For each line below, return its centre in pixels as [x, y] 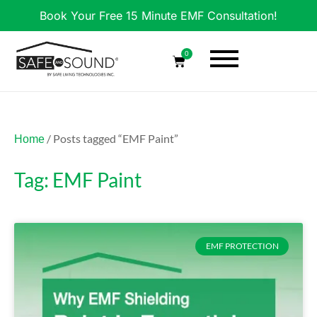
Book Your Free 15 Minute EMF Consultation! [158, 16]
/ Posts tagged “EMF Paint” [111, 138]
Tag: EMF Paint [78, 179]
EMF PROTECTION [242, 246]
